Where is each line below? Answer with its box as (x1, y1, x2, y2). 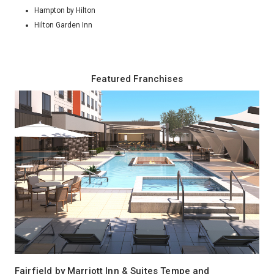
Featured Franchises (91, 73, 183, 84)
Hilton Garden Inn (34, 20, 92, 29)
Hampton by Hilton (34, 6, 95, 15)
